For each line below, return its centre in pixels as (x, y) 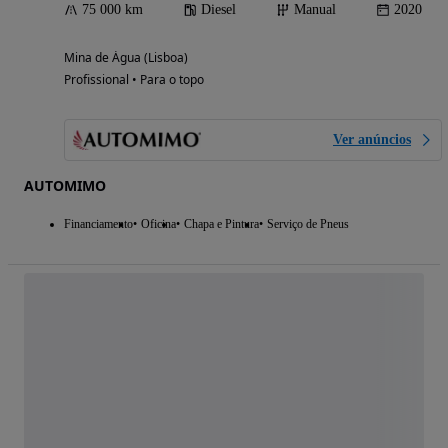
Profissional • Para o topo (134, 80)
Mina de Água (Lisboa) (126, 58)
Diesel (218, 10)
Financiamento (98, 224)
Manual (315, 10)
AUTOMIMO (65, 186)
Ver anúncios (372, 140)
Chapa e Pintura (221, 224)
